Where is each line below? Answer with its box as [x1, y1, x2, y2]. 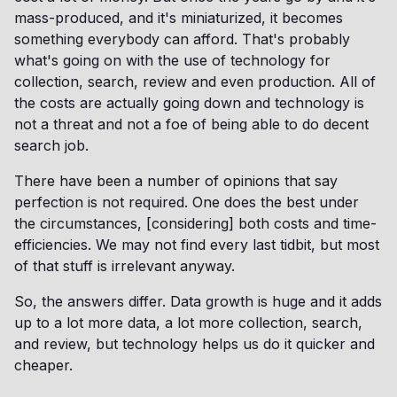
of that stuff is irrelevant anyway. [14, 257, 235, 275]
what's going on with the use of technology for [14, 51, 331, 69]
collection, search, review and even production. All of [14, 73, 376, 90]
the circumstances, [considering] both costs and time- [14, 214, 377, 232]
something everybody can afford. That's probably [14, 30, 350, 48]
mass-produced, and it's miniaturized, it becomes [14, 9, 343, 27]
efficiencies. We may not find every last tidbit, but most [14, 236, 379, 253]
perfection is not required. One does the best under [14, 193, 359, 211]
